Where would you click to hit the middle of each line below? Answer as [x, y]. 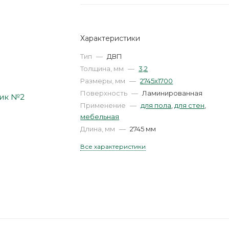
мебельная [100, 117]
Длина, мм [99, 129]
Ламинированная [173, 93]
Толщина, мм [103, 68]
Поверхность [105, 93]
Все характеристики [113, 146]
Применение [104, 105]
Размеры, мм [104, 81]
